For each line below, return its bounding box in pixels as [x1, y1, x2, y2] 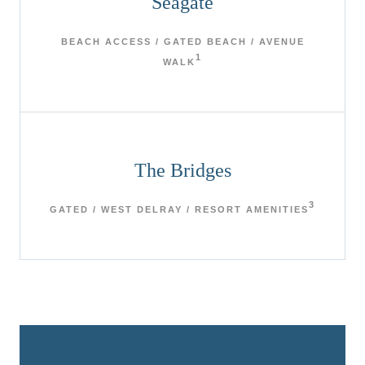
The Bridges [134, 159, 231, 181]
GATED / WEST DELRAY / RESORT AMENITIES [50, 204, 309, 214]
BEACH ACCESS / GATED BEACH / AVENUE [60, 36, 305, 46]
